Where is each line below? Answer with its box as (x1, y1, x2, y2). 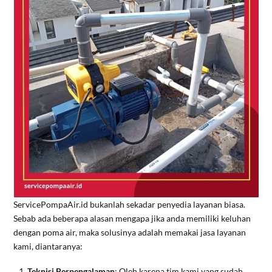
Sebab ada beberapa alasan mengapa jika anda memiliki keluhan (13, 212, 251, 223)
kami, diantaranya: (13, 240, 83, 251)
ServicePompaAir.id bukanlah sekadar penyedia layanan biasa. (13, 199, 246, 209)
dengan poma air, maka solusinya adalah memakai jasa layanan (13, 226, 246, 237)
